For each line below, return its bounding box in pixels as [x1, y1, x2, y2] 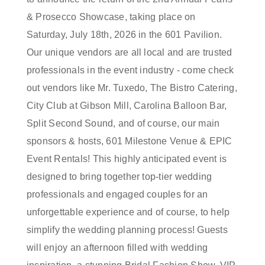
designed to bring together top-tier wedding [27, 172, 212, 182]
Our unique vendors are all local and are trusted [27, 47, 232, 58]
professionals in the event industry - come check [27, 65, 234, 76]
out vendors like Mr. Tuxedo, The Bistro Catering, [27, 83, 237, 93]
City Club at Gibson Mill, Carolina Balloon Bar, [27, 101, 227, 111]
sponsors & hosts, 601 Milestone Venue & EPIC [27, 136, 232, 147]
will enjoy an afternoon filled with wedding [27, 243, 208, 253]
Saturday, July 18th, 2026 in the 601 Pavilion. [27, 30, 222, 40]
